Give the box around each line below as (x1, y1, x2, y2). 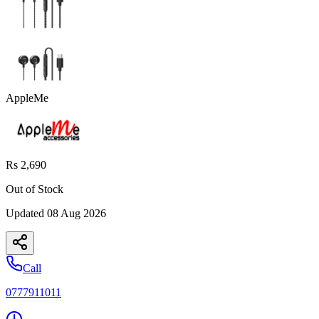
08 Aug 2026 (47, 206, 106, 219)
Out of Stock (6, 182, 63, 195)
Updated (6, 206, 47, 219)
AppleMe (6, 91, 48, 104)
